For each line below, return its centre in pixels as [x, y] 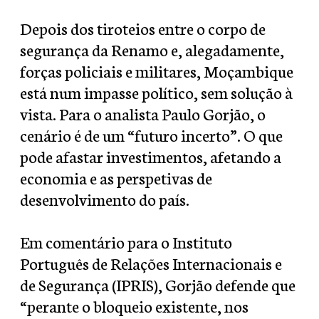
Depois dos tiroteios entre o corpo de [143, 28]
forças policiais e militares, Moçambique [157, 71]
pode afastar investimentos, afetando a [151, 156]
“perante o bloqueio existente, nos [134, 306]
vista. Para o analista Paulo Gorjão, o [143, 114]
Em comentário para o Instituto [126, 242]
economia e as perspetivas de [116, 178]
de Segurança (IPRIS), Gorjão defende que [158, 284]
